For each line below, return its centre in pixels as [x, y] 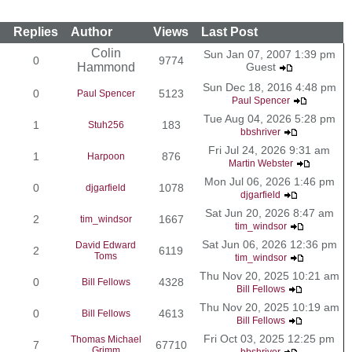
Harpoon [106, 156]
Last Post [229, 31]
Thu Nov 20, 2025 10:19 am [269, 307]
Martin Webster [260, 163]
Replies [36, 31]
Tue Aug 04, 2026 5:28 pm [269, 118]
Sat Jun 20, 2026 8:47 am [269, 213]
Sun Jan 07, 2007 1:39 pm [269, 54]
